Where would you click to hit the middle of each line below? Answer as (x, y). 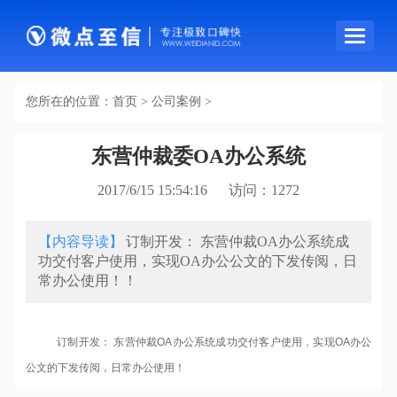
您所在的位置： (69, 101)
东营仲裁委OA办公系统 (198, 156)
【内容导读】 (80, 242)
